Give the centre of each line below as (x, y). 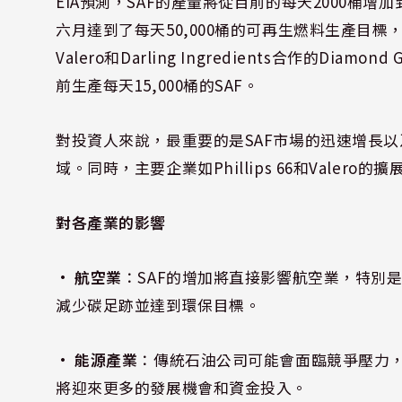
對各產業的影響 (111, 222)
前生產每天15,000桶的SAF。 (157, 84)
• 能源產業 (97, 359)
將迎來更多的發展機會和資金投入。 (182, 387)
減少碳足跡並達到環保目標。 (158, 304)
